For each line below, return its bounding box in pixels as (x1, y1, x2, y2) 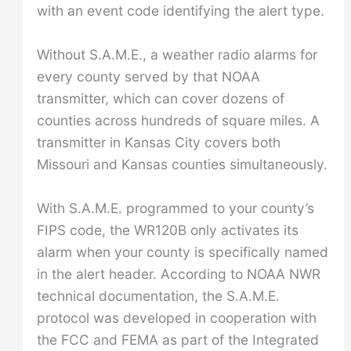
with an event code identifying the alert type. (36, 2, 324, 20)
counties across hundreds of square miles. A (36, 111, 320, 128)
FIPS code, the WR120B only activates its (36, 221, 299, 238)
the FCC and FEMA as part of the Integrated (36, 331, 319, 348)
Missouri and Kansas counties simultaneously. (36, 155, 327, 172)
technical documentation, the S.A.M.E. (36, 287, 280, 304)
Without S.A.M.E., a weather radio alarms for (36, 45, 317, 63)
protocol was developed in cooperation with (36, 309, 317, 326)
